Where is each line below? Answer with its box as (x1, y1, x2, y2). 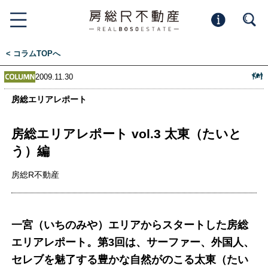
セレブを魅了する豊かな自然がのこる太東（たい (11, 252, 248, 266)
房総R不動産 (11, 170, 59, 180)
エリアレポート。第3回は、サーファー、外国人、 (11, 235, 254, 248)
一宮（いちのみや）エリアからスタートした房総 (11, 218, 248, 231)
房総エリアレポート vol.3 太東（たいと (11, 126, 242, 141)
